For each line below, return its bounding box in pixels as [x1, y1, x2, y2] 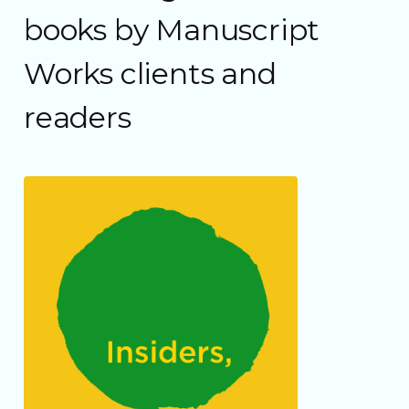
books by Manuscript [24, 11, 320, 47]
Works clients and [24, 55, 277, 91]
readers [24, 99, 131, 135]
